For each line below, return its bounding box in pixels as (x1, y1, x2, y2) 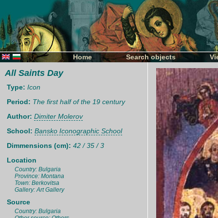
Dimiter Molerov (34, 112, 83, 120)
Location (7, 156, 36, 164)
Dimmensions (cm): (7, 142, 73, 149)
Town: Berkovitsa (15, 180, 59, 186)
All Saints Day (5, 68, 63, 78)
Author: (7, 112, 34, 120)
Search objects (126, 53, 176, 61)
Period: (7, 98, 33, 106)
